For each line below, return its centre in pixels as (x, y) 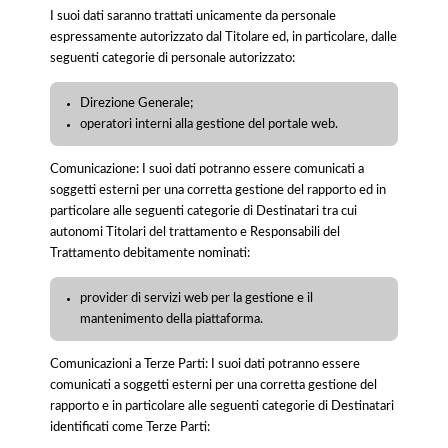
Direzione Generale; (137, 103)
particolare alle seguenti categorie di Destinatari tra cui (203, 211)
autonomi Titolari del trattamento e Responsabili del (195, 232)
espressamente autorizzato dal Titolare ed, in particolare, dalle (223, 37)
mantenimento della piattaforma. (172, 319)
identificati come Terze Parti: (130, 427)
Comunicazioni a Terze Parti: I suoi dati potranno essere (205, 364)
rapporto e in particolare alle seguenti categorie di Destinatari (222, 406)
